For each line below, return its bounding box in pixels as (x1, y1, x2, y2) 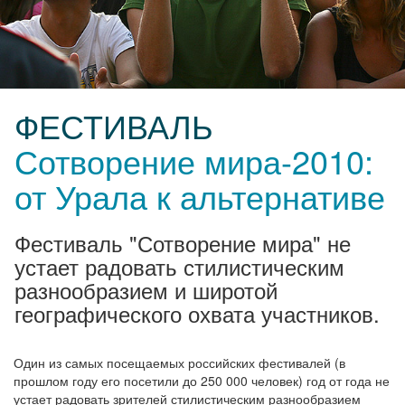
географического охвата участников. (14, 297, 380, 329)
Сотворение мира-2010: (14, 137, 373, 184)
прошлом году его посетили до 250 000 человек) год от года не (14, 371, 390, 390)
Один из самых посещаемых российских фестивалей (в (14, 353, 345, 372)
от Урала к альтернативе (14, 172, 385, 219)
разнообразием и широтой (14, 273, 278, 306)
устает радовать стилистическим (14, 250, 344, 282)
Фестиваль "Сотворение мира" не (14, 226, 351, 259)
